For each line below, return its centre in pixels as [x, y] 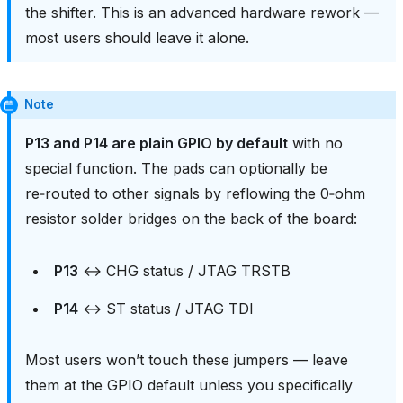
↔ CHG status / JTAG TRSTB [184, 271]
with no [315, 143]
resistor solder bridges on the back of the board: [191, 219]
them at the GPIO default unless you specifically [189, 385]
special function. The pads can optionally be [176, 169]
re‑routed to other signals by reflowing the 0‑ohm [195, 194]
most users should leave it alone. [137, 38]
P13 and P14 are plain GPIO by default [157, 143]
